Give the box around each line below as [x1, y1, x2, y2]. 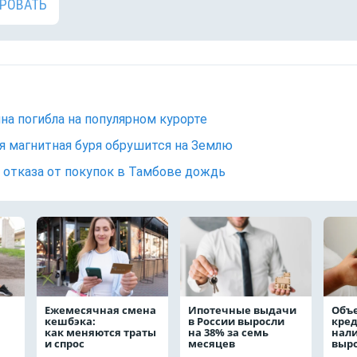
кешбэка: [45, 314, 96, 328]
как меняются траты [45, 325, 156, 339]
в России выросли [188, 314, 284, 328]
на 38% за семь [188, 325, 269, 339]
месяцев [188, 336, 237, 351]
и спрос [45, 336, 84, 351]
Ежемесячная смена [45, 303, 156, 317]
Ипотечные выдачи [188, 303, 296, 317]
